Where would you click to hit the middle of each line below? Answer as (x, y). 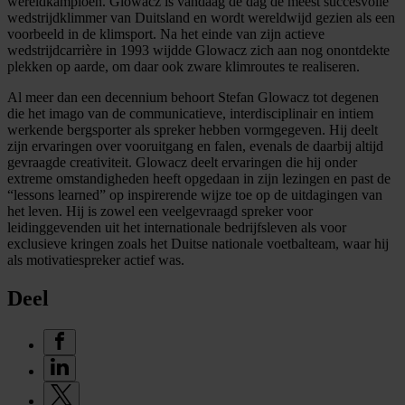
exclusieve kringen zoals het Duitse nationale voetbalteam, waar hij (198, 243)
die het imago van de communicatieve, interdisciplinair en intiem (190, 113)
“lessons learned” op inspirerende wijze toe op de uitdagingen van (195, 194)
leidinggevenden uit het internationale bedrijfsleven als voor (177, 227)
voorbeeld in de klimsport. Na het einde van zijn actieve (166, 33)
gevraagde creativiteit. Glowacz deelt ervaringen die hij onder (182, 162)
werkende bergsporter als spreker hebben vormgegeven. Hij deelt (193, 129)
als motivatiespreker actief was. (96, 259)
